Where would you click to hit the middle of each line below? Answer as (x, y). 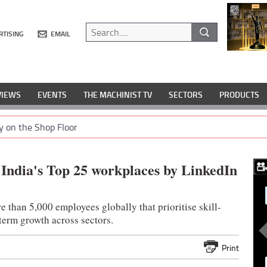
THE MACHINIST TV (118, 95)
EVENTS (52, 95)
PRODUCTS (239, 95)
